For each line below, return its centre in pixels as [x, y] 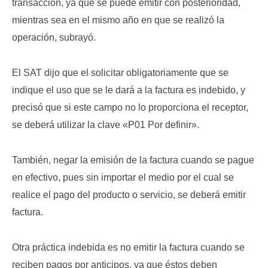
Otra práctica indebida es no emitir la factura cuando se [128, 247]
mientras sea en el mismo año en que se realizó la [118, 20]
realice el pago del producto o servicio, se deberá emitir [129, 195]
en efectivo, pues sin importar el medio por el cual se [123, 177]
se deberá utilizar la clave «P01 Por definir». [106, 125]
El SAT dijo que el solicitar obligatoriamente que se [120, 73]
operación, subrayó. [54, 37]
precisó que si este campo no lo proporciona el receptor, [130, 107]
